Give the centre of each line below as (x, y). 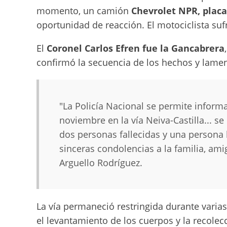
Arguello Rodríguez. (101, 163)
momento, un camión (84, 11)
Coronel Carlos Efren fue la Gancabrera (136, 48)
